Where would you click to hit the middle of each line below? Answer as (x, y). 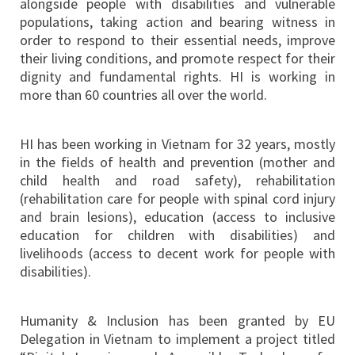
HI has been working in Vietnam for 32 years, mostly (177, 144)
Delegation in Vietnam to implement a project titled (177, 339)
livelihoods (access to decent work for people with (177, 254)
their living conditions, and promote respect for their (177, 59)
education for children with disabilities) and (177, 235)
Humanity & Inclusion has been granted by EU (177, 321)
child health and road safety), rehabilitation (177, 181)
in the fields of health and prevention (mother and (177, 162)
